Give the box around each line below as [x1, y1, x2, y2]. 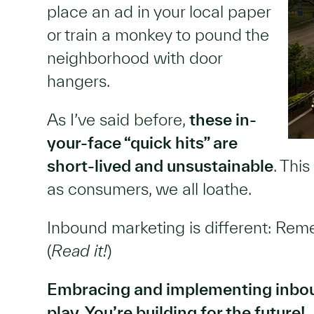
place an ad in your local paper [47, 2, 271, 21]
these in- [189, 110, 257, 129]
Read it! [51, 241, 107, 260]
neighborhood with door [47, 48, 222, 67]
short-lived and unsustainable [47, 156, 273, 175]
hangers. [47, 71, 110, 90]
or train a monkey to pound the [47, 25, 269, 44]
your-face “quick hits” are [47, 133, 238, 152]
